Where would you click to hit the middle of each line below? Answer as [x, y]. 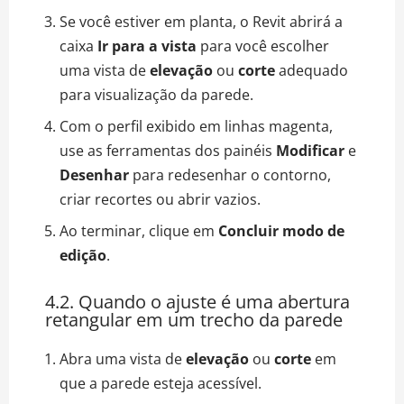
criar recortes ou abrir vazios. [160, 199]
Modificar [310, 150]
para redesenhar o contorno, [230, 174]
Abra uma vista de [123, 358]
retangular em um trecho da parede [194, 319]
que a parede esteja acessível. [161, 383]
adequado [312, 70]
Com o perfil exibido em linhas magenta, [196, 126]
